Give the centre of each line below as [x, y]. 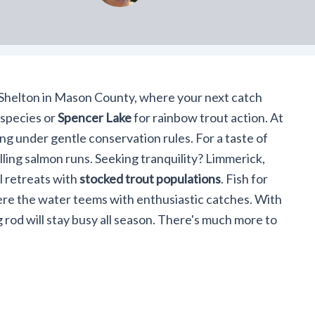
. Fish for [244, 179]
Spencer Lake [95, 117]
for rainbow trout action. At [207, 117]
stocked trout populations [150, 179]
